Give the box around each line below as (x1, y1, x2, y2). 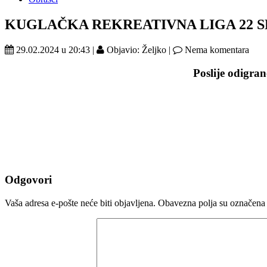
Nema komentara (182, 44, 249, 55)
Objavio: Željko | (104, 44, 173, 55)
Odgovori (5, 173, 52, 186)
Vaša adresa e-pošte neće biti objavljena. (5, 197, 156, 208)
